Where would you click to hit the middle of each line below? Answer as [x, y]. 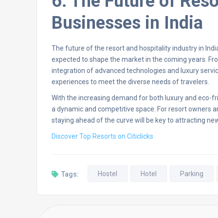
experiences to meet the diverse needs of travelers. [130, 82]
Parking [192, 173]
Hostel [108, 173]
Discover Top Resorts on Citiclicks [102, 136]
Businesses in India [127, 23]
